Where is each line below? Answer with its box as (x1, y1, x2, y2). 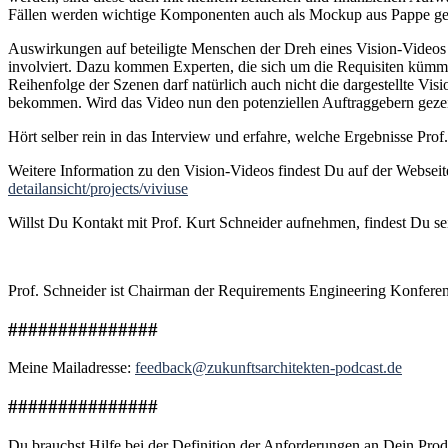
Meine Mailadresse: (8, 359, 135, 377)
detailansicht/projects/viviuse (8, 179, 188, 197)
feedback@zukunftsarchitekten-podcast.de (135, 359, 402, 377)
